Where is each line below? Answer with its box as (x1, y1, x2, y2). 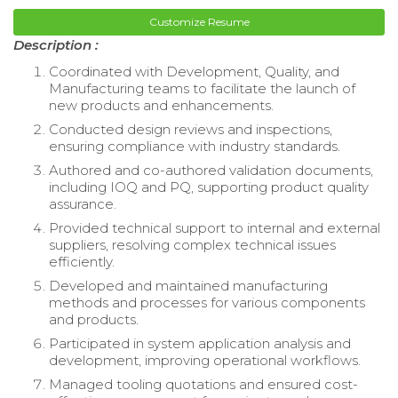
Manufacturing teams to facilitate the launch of (49, 79, 355, 97)
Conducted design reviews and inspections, (49, 120, 332, 138)
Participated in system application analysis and (49, 334, 351, 352)
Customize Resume (148, 14, 250, 28)
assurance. (49, 195, 116, 212)
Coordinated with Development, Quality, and (49, 62, 339, 80)
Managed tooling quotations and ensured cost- (49, 375, 358, 393)
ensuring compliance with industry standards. (49, 137, 340, 155)
